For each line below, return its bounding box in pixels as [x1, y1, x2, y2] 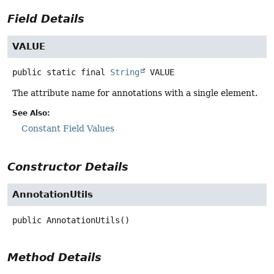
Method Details [7, 250, 102, 264]
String [110, 67, 139, 78]
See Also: [12, 109, 50, 118]
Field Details [7, 12, 84, 26]
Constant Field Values [21, 124, 114, 134]
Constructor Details [7, 160, 128, 173]
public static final [12, 67, 105, 78]
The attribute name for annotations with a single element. [12, 88, 257, 98]
